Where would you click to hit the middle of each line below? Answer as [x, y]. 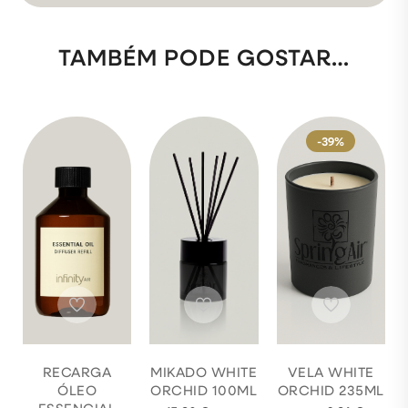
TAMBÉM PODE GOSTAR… [204, 57]
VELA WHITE [331, 372]
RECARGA [77, 372]
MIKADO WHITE [204, 372]
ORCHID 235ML [331, 390]
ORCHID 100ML [204, 390]
